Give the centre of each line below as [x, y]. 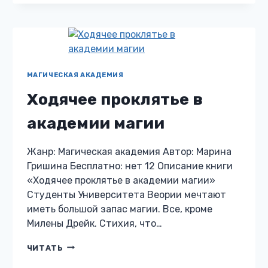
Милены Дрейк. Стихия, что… [94, 223]
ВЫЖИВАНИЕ [92, 26]
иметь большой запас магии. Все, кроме [119, 209]
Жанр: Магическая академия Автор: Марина [129, 151]
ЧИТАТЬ [45, 248]
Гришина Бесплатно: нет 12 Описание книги [130, 166]
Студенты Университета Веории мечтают [126, 194]
